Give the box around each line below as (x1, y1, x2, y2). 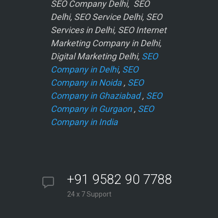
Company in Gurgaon (51, 104, 132, 114)
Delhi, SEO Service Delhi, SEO (51, 12, 162, 22)
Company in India (51, 117, 118, 127)
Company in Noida (51, 77, 122, 88)
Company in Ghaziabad (51, 91, 140, 101)
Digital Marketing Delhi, (51, 51, 142, 62)
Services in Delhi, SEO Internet (51, 25, 166, 36)
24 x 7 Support (67, 190, 111, 199)
